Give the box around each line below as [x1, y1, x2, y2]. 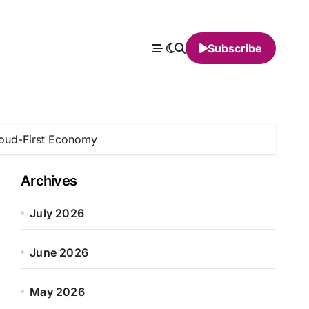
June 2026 [30, 246, 89, 259]
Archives [21, 172, 77, 189]
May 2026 [30, 285, 85, 299]
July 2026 [30, 206, 85, 220]
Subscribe [208, 41, 262, 55]
